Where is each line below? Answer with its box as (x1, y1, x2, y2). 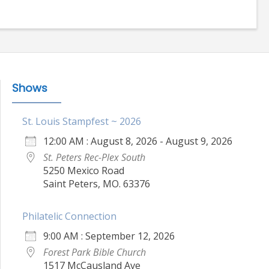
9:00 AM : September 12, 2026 (43, 229, 175, 243)
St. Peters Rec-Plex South (43, 150, 145, 164)
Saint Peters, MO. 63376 (43, 177, 150, 190)
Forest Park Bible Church (43, 245, 146, 259)
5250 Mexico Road (43, 163, 124, 177)
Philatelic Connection (22, 209, 116, 223)
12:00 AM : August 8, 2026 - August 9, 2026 (43, 134, 232, 148)
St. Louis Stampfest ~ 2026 (22, 114, 141, 128)
